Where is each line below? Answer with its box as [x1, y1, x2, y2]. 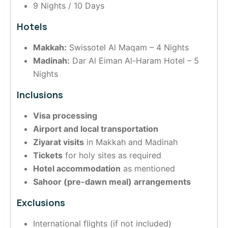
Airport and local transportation [33, 124, 158, 134]
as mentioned [121, 163, 175, 174]
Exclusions [17, 196, 65, 209]
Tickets [33, 150, 63, 161]
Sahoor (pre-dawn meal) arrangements [33, 177, 191, 187]
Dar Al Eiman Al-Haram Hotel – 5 [70, 55, 199, 66]
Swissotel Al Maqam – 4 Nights [67, 42, 189, 53]
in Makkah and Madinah [84, 137, 178, 148]
